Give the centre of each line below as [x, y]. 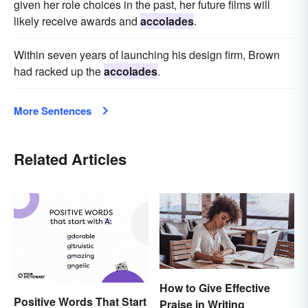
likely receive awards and [77, 21]
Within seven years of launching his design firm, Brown [147, 54]
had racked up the [59, 71]
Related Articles [70, 158]
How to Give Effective [215, 287]
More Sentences [53, 110]
